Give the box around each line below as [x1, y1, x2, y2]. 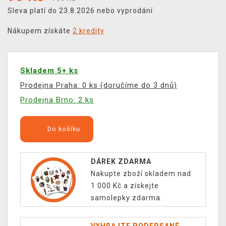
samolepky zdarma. [90, 194, 162, 202]
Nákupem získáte [8, 27, 73, 35]
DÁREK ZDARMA [90, 157, 151, 166]
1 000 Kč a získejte [90, 182, 159, 190]
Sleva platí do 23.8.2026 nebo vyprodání [8, 7, 153, 15]
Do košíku [45, 125, 80, 133]
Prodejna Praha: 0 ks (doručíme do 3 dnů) [20, 81, 177, 90]
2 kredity [73, 27, 104, 35]
